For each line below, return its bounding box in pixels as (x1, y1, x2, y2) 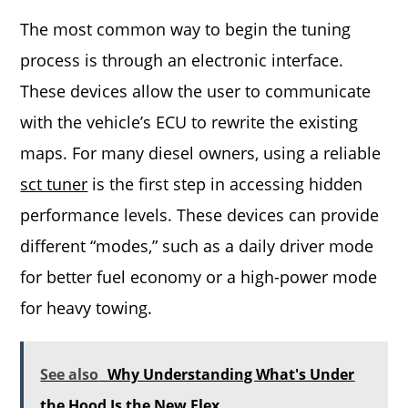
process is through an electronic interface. (20, 49, 344, 71)
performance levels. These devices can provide (20, 204, 380, 226)
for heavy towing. (20, 297, 153, 319)
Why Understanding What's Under (107, 364, 355, 384)
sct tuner (20, 173, 88, 195)
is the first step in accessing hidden (87, 173, 363, 195)
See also (40, 364, 99, 384)
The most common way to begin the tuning (20, 18, 352, 40)
